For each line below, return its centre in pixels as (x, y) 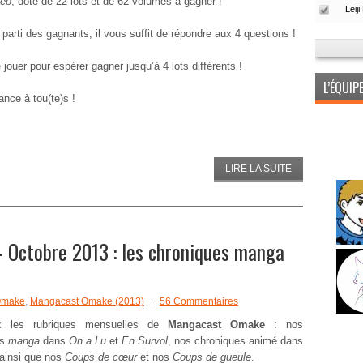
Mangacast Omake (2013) (87, 301)
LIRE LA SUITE (258, 169)
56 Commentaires (199, 301)
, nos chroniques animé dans (235, 341)
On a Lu (89, 341)
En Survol (143, 341)
